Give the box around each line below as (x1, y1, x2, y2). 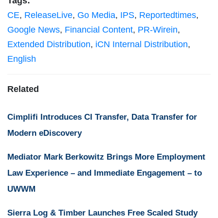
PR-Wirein (138, 24, 178, 35)
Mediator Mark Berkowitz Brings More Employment (7, 152, 205, 162)
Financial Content (65, 24, 133, 35)
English (7, 54, 36, 64)
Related (7, 84, 39, 94)
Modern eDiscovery (7, 128, 82, 138)
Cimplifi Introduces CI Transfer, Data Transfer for (7, 112, 197, 122)
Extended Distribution (7, 39, 91, 49)
